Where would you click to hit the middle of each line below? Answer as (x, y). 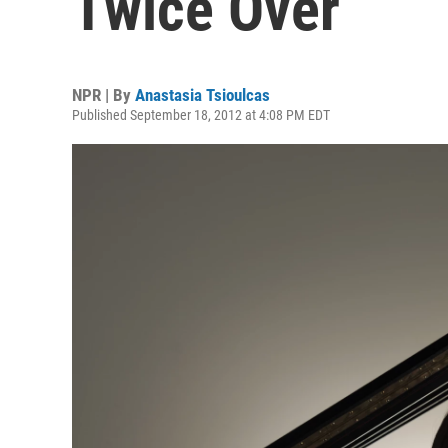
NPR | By (103, 95)
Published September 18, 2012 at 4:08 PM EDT (201, 115)
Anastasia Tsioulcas (202, 95)
